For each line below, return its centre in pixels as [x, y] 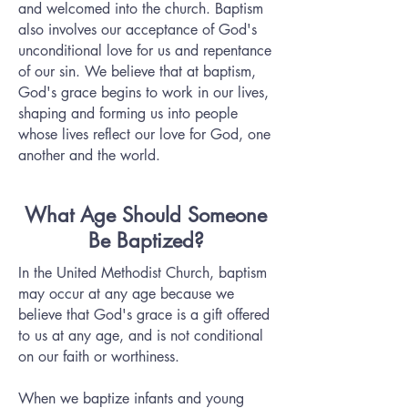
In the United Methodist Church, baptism [143, 273]
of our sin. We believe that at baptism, [137, 71]
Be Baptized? [146, 240]
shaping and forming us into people [128, 113]
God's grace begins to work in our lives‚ [143, 92]
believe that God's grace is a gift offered [144, 315]
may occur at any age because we [126, 294]
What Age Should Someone [146, 215]
